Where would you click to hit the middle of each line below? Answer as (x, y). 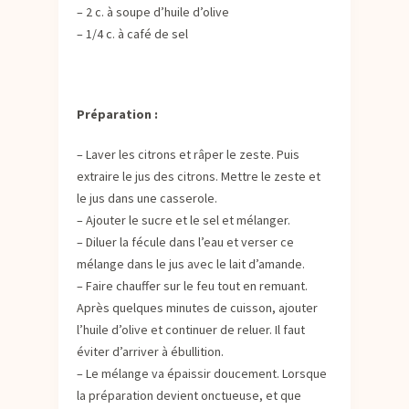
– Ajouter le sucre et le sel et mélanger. (184, 220)
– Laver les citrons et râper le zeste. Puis (188, 154)
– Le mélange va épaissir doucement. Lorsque (202, 373)
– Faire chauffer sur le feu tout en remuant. (192, 285)
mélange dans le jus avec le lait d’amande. (191, 263)
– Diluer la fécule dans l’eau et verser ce (185, 241)
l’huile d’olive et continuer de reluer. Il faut (191, 329)
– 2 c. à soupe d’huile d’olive (153, 11)
